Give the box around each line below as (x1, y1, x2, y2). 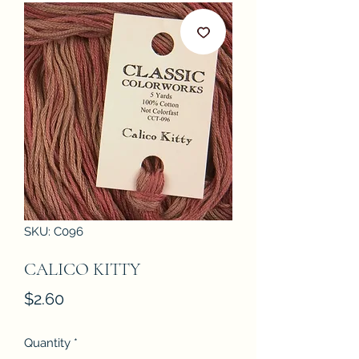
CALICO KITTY (24, 259, 140, 280)
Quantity (24, 336, 71, 350)
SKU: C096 (24, 224, 83, 239)
